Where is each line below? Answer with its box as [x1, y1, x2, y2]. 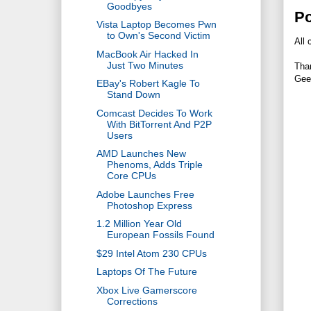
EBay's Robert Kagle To [96, 78, 200, 90]
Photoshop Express [106, 199, 192, 211]
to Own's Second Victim [106, 30, 210, 42]
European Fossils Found [106, 229, 215, 241]
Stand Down [106, 89, 160, 101]
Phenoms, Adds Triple [106, 159, 203, 171]
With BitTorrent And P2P [106, 118, 212, 130]
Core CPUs [106, 170, 156, 182]
